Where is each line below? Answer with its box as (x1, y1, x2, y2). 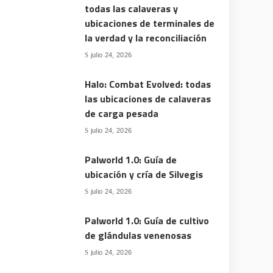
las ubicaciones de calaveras (85, 91, 211, 106)
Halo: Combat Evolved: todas (85, 77, 211, 91)
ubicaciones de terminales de (85, 16, 215, 30)
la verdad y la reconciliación (85, 30, 207, 45)
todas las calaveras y (85, 1, 179, 16)
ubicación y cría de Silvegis (85, 167, 204, 182)
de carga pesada (85, 106, 159, 121)
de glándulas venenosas (85, 228, 192, 243)
